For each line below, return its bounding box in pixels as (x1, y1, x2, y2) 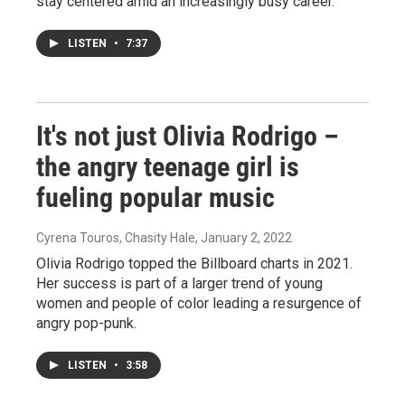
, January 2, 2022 (195, 231, 292, 246)
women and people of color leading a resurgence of (36, 295, 362, 313)
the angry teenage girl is (36, 151, 299, 184)
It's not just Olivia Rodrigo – (36, 120, 338, 153)
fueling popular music (36, 182, 275, 214)
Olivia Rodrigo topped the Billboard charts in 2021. (36, 255, 353, 273)
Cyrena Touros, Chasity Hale (36, 231, 195, 246)
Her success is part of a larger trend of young (36, 275, 323, 293)
